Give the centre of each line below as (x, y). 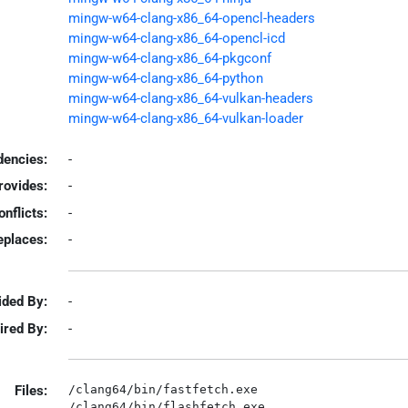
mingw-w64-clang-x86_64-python (165, 78)
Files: (31, 390)
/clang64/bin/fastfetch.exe (163, 389)
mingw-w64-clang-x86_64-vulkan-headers (190, 98)
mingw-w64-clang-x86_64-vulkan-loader (185, 118)
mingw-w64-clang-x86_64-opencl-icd (176, 38)
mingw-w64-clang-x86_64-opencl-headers (191, 18)
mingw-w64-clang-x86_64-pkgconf (169, 58)
